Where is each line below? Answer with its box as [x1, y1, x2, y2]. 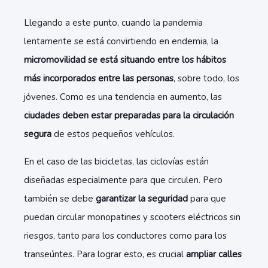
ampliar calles [186, 248, 242, 260]
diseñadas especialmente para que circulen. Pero [24, 174, 223, 186]
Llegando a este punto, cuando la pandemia [24, 17, 203, 29]
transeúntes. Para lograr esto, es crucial [24, 248, 186, 260]
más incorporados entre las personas [24, 72, 173, 84]
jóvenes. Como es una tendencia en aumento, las [24, 91, 222, 103]
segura [24, 128, 51, 140]
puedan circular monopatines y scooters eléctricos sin [24, 211, 240, 223]
